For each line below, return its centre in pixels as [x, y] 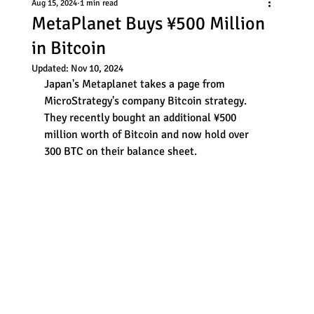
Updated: [51, 68]
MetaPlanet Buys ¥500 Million [148, 23]
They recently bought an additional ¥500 [141, 117]
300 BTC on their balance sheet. [122, 151]
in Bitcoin [68, 48]
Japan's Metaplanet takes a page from [136, 84]
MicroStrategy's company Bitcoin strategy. [146, 101]
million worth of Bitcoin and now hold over [148, 134]
